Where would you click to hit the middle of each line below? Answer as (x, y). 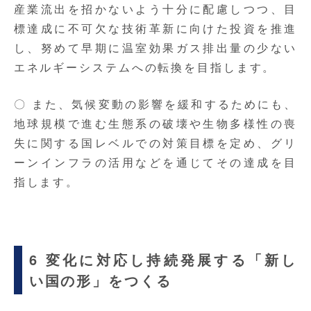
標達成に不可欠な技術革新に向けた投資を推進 (155, 28)
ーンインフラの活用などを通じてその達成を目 (155, 162)
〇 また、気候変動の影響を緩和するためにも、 (155, 104)
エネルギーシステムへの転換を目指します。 (145, 67)
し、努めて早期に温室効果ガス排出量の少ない (155, 48)
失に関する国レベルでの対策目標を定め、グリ (155, 143)
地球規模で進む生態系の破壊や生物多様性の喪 (155, 124)
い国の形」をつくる (100, 280)
